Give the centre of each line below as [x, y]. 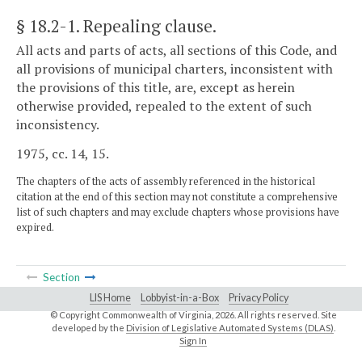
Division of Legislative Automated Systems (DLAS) [229, 327]
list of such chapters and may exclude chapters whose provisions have [178, 212]
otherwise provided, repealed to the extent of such [164, 106]
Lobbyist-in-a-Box [180, 297]
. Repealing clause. [146, 25]
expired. [35, 227]
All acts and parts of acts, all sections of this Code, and [177, 51]
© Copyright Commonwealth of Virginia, [132, 314]
